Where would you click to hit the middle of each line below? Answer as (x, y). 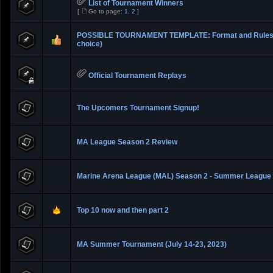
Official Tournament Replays (137, 76)
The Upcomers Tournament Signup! (138, 108)
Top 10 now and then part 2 (123, 210)
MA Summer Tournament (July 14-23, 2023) (152, 244)
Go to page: (106, 11)
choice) (90, 44)
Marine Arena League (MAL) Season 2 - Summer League (174, 176)
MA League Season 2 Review (127, 142)
